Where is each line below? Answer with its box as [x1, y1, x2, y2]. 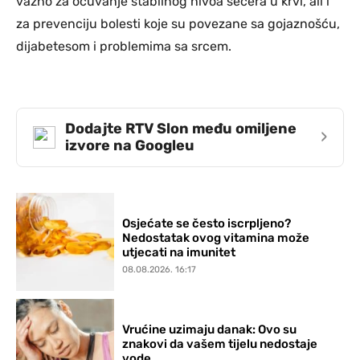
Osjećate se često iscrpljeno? [122, 215, 292, 231]
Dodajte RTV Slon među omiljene [65, 119, 297, 137]
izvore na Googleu [65, 136, 194, 154]
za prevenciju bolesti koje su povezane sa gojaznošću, [16, 15, 340, 31]
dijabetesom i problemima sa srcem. [16, 38, 231, 54]
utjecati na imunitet [122, 244, 236, 260]
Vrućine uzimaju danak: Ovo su [122, 321, 297, 337]
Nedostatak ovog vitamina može [122, 230, 310, 245]
